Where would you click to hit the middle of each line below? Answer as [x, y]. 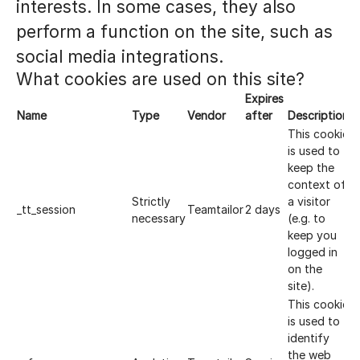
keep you [312, 235]
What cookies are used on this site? [160, 79]
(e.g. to [307, 218]
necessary [159, 218]
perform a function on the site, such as [174, 32]
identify [309, 338]
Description [318, 115]
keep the [311, 168]
